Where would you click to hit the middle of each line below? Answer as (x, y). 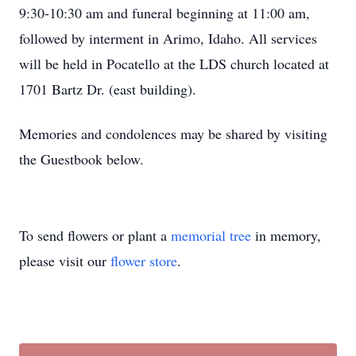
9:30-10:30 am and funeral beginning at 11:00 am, (164, 13)
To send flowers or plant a (95, 235)
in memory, (286, 235)
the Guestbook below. (81, 159)
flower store (144, 261)
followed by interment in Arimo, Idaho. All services (168, 38)
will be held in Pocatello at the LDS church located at (174, 64)
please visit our (65, 261)
